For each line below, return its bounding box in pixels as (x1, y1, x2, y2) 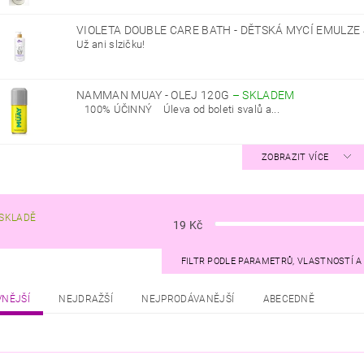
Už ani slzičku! (76, 37, 145, 50)
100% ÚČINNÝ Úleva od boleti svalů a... (76, 102, 280, 115)
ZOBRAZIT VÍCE (262, 151, 329, 162)
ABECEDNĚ (262, 292, 315, 305)
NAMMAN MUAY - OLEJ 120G (76, 88, 232, 102)
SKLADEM (242, 88, 295, 102)
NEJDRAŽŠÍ (58, 292, 114, 305)
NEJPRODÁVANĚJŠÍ (141, 292, 235, 305)
